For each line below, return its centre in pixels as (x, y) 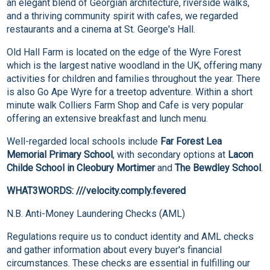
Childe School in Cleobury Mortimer (81, 168)
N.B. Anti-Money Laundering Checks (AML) (96, 214)
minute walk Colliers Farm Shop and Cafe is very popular (125, 105)
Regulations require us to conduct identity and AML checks (130, 237)
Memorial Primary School (60, 155)
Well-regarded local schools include (84, 142)
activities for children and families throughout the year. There (134, 79)
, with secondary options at (171, 155)
